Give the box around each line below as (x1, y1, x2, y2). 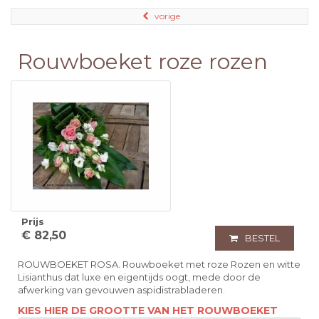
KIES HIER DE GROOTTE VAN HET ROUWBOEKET (18, 304, 278, 318)
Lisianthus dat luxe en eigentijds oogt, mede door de (18, 271, 261, 283)
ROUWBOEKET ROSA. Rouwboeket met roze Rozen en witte (18, 258, 300, 271)
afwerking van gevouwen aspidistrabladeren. (18, 284, 225, 296)
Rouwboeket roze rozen (18, 48, 268, 75)
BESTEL (245, 232, 280, 244)
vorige (155, 11, 180, 22)
